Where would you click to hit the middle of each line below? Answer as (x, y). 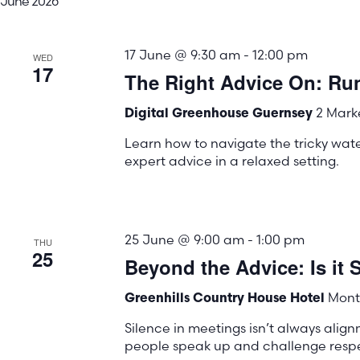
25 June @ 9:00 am (184, 240)
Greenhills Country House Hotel (226, 299)
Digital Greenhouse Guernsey (220, 115)
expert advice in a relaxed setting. (231, 161)
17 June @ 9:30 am (182, 55)
